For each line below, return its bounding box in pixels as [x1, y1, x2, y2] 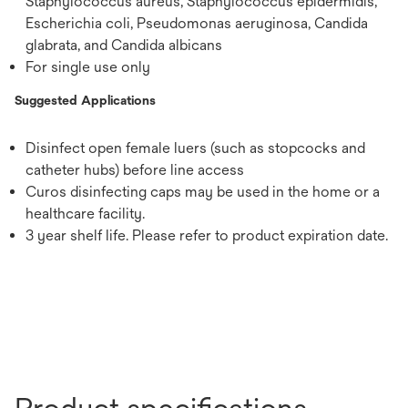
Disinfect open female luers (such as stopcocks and [25, 138, 365, 157]
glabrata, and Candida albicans [25, 36, 222, 54]
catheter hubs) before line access [25, 160, 244, 178]
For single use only [25, 57, 150, 76]
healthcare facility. [25, 204, 145, 222]
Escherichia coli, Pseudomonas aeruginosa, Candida [25, 14, 368, 32]
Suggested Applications [15, 92, 156, 107]
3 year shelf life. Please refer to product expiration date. [25, 226, 388, 244]
